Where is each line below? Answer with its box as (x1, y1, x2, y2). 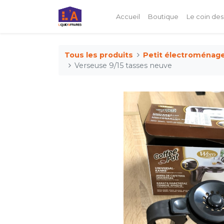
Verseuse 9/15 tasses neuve (74, 60, 172, 70)
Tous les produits (64, 50, 133, 59)
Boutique (147, 12, 178, 20)
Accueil (115, 12, 140, 20)
